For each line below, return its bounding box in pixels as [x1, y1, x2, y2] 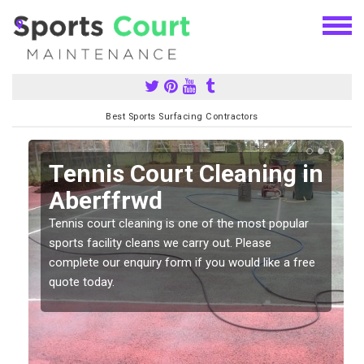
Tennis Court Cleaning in [49, 158, 323, 188]
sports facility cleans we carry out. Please [49, 235, 271, 250]
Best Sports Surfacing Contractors [106, 110, 258, 122]
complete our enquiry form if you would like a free [49, 254, 315, 270]
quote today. [49, 274, 115, 289]
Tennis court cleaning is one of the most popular [49, 215, 309, 231]
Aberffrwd [49, 185, 162, 214]
